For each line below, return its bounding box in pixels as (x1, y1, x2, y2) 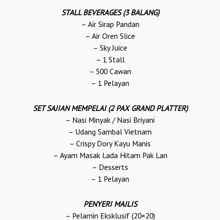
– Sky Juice (93, 43, 127, 53)
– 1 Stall (95, 55, 125, 64)
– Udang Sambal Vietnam (68, 127, 152, 137)
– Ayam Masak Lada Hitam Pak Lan (53, 150, 167, 161)
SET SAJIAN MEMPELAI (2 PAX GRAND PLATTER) (32, 103, 188, 113)
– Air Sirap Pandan (81, 19, 139, 29)
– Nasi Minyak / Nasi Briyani (65, 115, 155, 125)
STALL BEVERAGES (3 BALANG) (61, 7, 159, 17)
